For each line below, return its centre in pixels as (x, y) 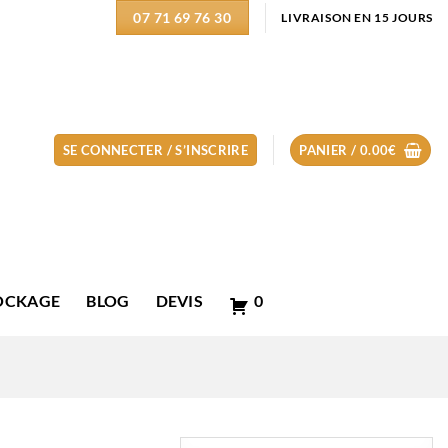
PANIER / (329, 150)
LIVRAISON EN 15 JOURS (357, 17)
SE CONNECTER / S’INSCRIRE (155, 150)
